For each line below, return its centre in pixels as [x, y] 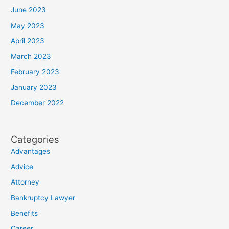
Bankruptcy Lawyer [43, 198]
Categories [35, 139]
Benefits [25, 213]
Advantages [31, 151]
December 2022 [38, 102]
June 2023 [29, 10]
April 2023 [28, 41]
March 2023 [31, 56]
